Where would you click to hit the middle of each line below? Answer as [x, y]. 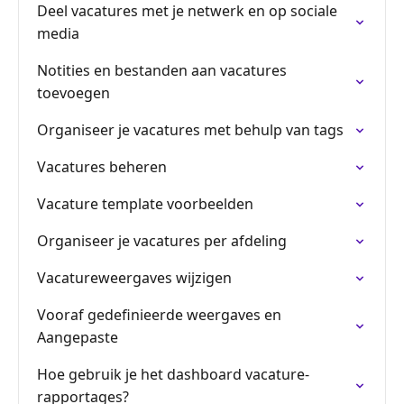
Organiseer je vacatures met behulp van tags [190, 130]
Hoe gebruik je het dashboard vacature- [173, 374]
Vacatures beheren [102, 167]
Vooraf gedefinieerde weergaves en [159, 315]
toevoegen [73, 93]
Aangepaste [78, 337]
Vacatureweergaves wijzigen [134, 278]
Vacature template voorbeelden [145, 204]
